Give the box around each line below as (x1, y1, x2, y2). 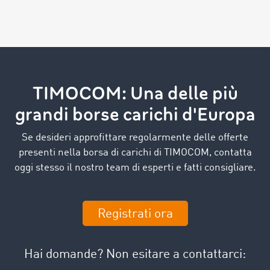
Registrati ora (97, 208, 173, 221)
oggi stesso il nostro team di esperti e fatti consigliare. (14, 163, 256, 173)
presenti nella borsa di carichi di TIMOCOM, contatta (18, 148, 252, 158)
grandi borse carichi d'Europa (14, 102, 256, 127)
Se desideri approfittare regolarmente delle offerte (22, 133, 248, 143)
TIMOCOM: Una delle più (32, 81, 238, 105)
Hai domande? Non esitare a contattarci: (24, 248, 246, 261)
